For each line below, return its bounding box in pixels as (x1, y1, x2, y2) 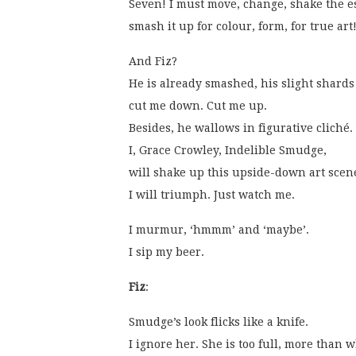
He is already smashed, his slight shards (129, 77, 354, 91)
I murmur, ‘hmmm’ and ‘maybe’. (129, 223, 309, 237)
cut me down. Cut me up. (129, 99, 267, 113)
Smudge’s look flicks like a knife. (129, 315, 308, 329)
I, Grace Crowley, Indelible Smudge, (129, 144, 327, 157)
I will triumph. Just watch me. (129, 188, 298, 202)
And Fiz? (129, 55, 177, 68)
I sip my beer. (129, 246, 207, 259)
